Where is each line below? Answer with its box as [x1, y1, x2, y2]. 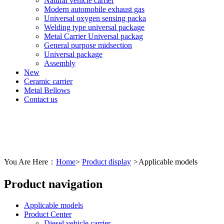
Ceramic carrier [24, 76, 72, 85]
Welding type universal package [44, 22, 144, 31]
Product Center [24, 209, 71, 218]
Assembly [44, 58, 75, 67]
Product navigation [4, 177, 102, 190]
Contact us [24, 94, 57, 103]
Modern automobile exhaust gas [44, 4, 144, 13]
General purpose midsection [44, 40, 132, 49]
